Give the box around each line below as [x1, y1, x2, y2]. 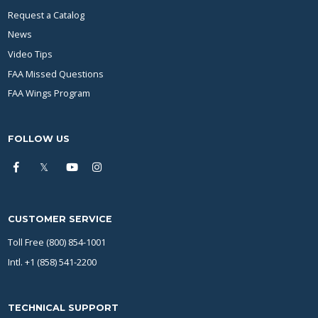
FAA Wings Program [8, 87, 91, 100]
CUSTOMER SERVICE [8, 214, 113, 225]
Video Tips [8, 48, 53, 61]
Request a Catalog [8, 8, 85, 21]
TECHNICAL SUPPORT [8, 302, 119, 313]
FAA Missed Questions [8, 67, 104, 80]
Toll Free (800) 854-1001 [8, 236, 106, 249]
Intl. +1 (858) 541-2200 [8, 255, 97, 268]
